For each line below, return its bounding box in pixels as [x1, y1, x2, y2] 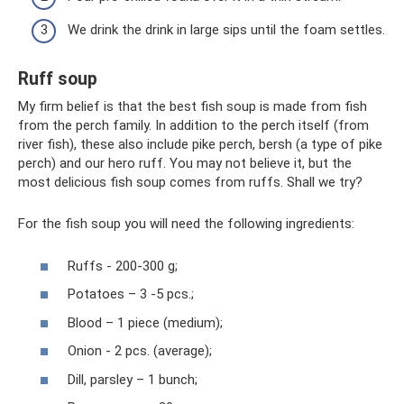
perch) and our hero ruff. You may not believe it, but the [18, 155, 352, 171]
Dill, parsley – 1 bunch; [68, 371, 197, 388]
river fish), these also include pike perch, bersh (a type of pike [18, 136, 382, 152]
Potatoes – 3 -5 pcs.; [68, 286, 194, 302]
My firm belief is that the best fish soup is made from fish [18, 98, 367, 115]
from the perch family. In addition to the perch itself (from [18, 117, 369, 133]
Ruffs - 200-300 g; [68, 257, 178, 274]
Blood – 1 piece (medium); [68, 314, 223, 331]
